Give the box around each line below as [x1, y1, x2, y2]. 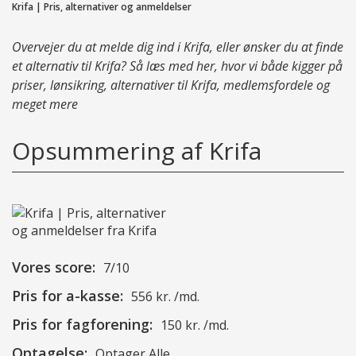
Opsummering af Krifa [12, 133, 261, 167]
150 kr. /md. [161, 315, 229, 334]
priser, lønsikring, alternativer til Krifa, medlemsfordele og [12, 75, 330, 94]
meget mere [12, 95, 78, 113]
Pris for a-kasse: [12, 285, 123, 305]
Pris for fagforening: [12, 314, 153, 334]
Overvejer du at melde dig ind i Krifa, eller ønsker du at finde [12, 37, 343, 56]
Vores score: [12, 257, 95, 277]
